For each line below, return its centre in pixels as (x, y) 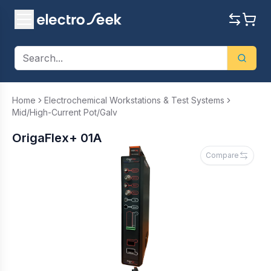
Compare (222, 155)
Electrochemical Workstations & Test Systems (134, 100)
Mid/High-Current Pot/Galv (65, 112)
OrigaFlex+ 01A (57, 138)
